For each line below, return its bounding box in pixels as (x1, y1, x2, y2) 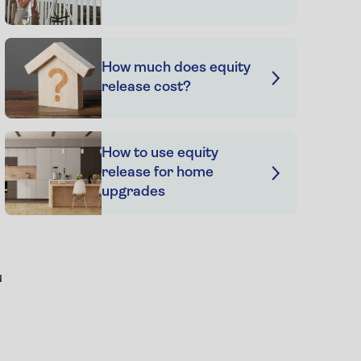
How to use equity (101, 145, 218, 161)
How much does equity (101, 60, 251, 76)
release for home (101, 164, 214, 180)
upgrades (101, 184, 165, 200)
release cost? (101, 79, 191, 95)
